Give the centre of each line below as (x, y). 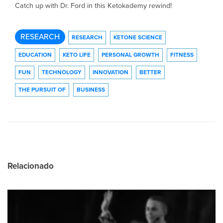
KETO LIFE (77, 55)
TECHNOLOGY (62, 72)
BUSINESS (91, 89)
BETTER (150, 72)
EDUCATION (35, 55)
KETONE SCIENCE (138, 37)
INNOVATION (111, 72)
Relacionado (31, 166)
